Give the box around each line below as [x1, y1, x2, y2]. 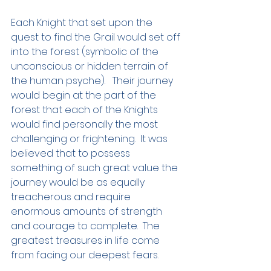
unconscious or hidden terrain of [11, 59, 171, 74]
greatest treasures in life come [11, 233, 162, 248]
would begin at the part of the [11, 88, 158, 103]
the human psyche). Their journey [11, 74, 175, 88]
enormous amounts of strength [11, 204, 165, 219]
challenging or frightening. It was [11, 132, 170, 146]
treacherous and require [11, 190, 133, 204]
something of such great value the [11, 161, 180, 175]
